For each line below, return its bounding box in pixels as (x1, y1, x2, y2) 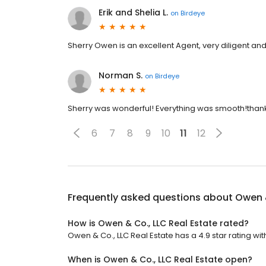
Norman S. (99, 69, 142, 81)
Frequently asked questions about (68, 191, 235, 204)
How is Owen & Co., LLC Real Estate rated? (68, 217, 249, 229)
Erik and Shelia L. (99, 7, 168, 18)
